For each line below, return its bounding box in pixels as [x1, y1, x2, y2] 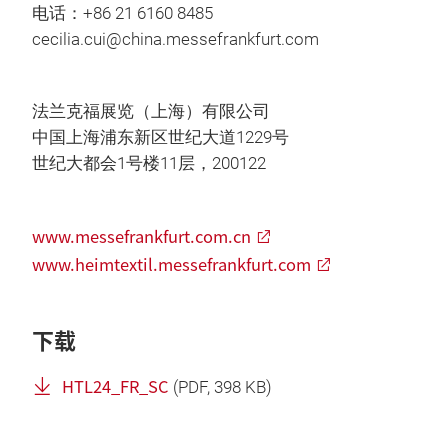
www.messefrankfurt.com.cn [32, 224, 251, 249]
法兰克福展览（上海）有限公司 [32, 102, 270, 122]
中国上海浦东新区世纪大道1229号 [32, 128, 289, 148]
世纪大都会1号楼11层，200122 [32, 154, 266, 174]
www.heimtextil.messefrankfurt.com [32, 252, 311, 277]
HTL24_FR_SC [62, 374, 169, 399]
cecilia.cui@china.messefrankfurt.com [32, 30, 319, 50]
